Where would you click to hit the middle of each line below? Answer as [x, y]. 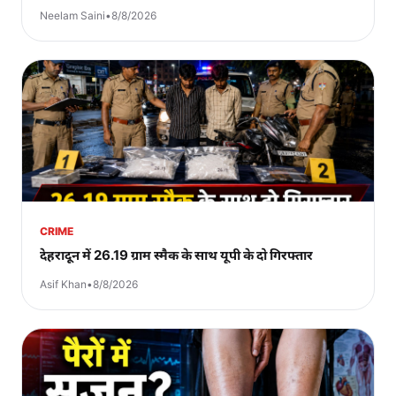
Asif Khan [63, 284]
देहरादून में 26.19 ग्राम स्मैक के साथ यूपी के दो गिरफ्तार [176, 255]
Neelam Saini [72, 15]
